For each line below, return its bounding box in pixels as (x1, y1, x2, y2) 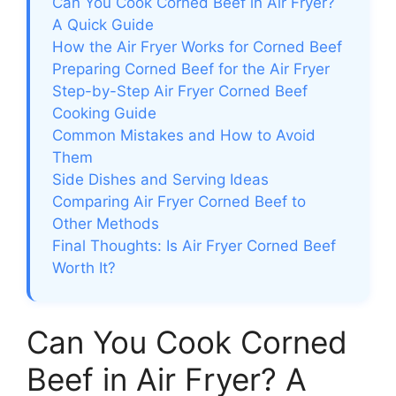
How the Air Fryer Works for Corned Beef (52, 37, 342, 56)
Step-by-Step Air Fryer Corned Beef (52, 81, 308, 100)
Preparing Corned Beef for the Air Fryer (52, 59, 330, 78)
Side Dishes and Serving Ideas (52, 170, 269, 188)
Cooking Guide (52, 103, 156, 122)
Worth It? (52, 258, 116, 277)
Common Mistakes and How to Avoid (52, 126, 316, 144)
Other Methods (52, 214, 159, 232)
